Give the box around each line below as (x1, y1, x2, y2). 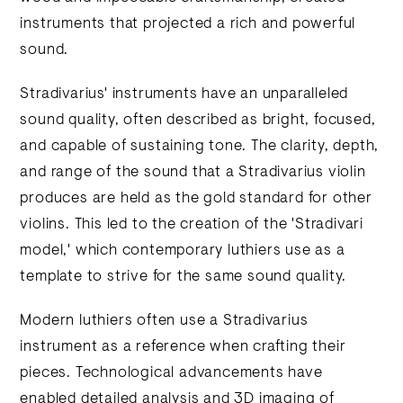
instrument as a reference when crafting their (20, 340, 346, 354)
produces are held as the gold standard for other (20, 192, 372, 206)
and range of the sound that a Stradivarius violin (20, 166, 366, 180)
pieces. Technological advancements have (20, 366, 323, 381)
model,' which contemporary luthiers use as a (20, 244, 345, 258)
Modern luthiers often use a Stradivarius (20, 314, 309, 328)
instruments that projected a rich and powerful (20, 17, 356, 31)
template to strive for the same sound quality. (20, 270, 347, 284)
